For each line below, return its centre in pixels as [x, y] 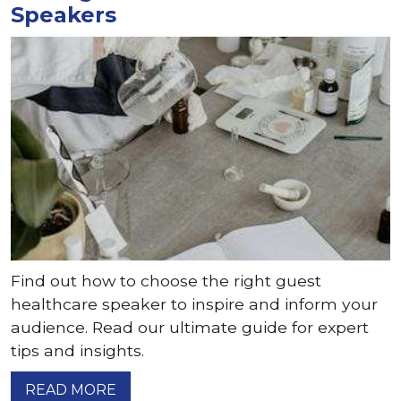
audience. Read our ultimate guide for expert [190, 327]
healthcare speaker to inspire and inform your [194, 304]
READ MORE [71, 390]
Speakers [64, 15]
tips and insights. [77, 350]
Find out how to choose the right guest [166, 281]
